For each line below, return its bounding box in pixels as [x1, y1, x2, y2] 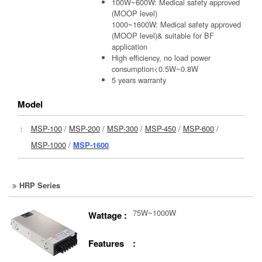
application [112, 41, 148, 53]
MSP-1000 [31, 139, 66, 150]
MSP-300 [107, 122, 138, 134]
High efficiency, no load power [112, 52, 211, 64]
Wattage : [88, 209, 127, 222]
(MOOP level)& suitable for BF [112, 30, 215, 42]
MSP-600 [183, 122, 214, 134]
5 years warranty [112, 74, 167, 86]
